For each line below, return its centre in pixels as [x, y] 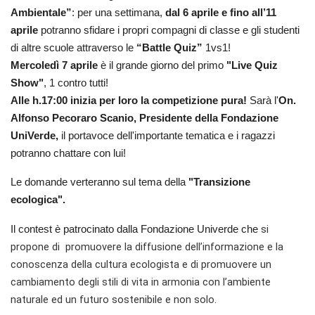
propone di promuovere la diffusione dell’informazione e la [147, 247]
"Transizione [219, 182]
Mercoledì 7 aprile [54, 66]
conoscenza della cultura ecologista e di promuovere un [141, 265]
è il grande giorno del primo [161, 66]
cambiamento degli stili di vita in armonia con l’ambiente [141, 282]
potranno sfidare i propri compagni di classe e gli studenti [169, 31]
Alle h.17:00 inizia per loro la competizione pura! [129, 101]
